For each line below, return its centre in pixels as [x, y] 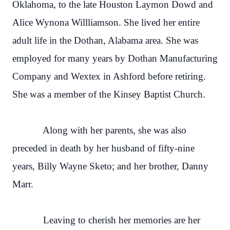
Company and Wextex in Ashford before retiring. [109, 76]
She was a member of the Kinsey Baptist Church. [109, 94]
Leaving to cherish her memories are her [106, 220]
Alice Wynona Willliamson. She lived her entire [106, 22]
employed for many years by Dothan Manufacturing [115, 58]
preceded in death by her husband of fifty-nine [103, 148]
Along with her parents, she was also [99, 130]
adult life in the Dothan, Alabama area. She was [105, 40]
